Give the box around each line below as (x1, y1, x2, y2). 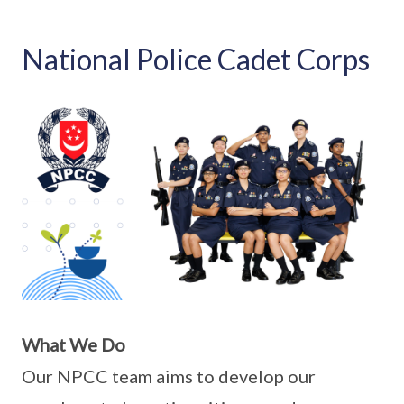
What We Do (22, 334, 125, 355)
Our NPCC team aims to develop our (22, 365, 316, 387)
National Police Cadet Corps (22, 41, 370, 77)
